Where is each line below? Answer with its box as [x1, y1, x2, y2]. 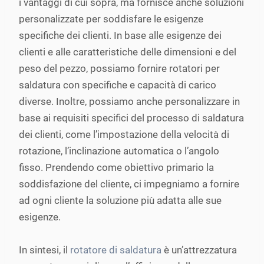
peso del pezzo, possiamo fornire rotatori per [19, 62, 220, 74]
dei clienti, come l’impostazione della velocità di [19, 128, 229, 140]
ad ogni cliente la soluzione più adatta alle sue [19, 194, 222, 206]
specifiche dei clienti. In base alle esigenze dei [19, 29, 222, 41]
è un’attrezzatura [161, 244, 237, 256]
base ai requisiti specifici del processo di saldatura [19, 112, 244, 124]
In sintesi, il [19, 244, 68, 256]
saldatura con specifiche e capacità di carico [19, 79, 216, 91]
